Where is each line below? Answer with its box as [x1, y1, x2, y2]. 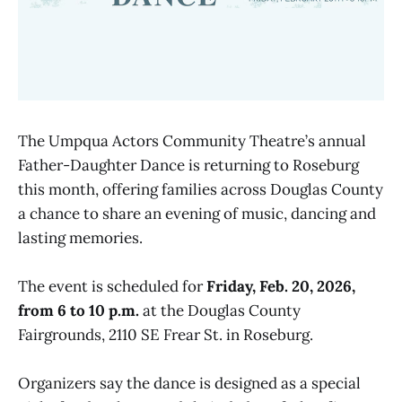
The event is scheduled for [18, 276, 206, 297]
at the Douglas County [139, 301, 301, 321]
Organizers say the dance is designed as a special [18, 373, 361, 394]
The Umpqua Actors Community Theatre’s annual [18, 131, 366, 151]
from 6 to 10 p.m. [18, 301, 139, 321]
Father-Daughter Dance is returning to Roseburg [18, 155, 359, 175]
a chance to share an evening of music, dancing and [18, 204, 376, 223]
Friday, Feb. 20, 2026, [206, 276, 355, 297]
